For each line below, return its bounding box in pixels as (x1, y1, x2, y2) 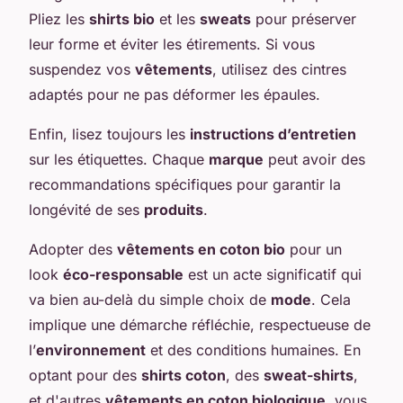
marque (209, 149, 264, 168)
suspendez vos (29, 59, 135, 78)
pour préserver (251, 9, 356, 28)
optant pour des (29, 365, 141, 384)
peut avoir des (264, 149, 365, 168)
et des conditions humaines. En (146, 340, 361, 359)
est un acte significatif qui (184, 264, 362, 283)
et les (155, 9, 200, 28)
